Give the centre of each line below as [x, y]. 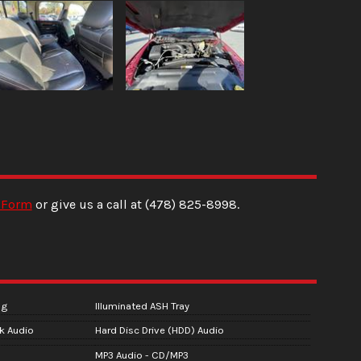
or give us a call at [88, 204]
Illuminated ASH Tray [142, 305]
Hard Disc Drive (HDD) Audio [159, 330]
